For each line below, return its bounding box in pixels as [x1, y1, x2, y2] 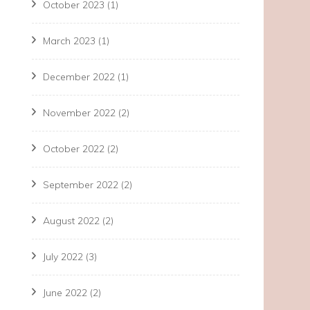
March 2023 [43, 35, 95, 47]
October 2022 [43, 143, 104, 155]
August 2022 [43, 215, 100, 227]
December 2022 [43, 71, 115, 83]
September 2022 [43, 179, 118, 191]
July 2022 [43, 250, 83, 263]
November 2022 [43, 107, 116, 119]
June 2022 [43, 286, 87, 299]
